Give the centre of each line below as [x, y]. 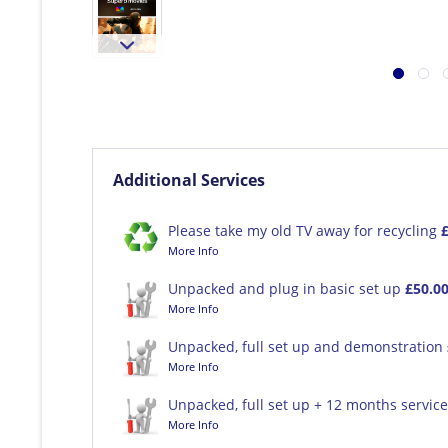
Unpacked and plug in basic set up [286, 288]
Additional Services [189, 179]
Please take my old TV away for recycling [304, 230]
